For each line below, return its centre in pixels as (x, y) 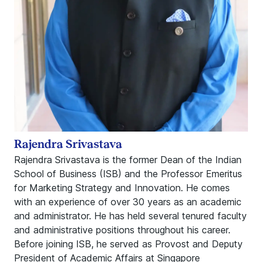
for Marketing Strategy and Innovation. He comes (122, 188)
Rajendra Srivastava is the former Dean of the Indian (128, 160)
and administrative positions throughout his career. (122, 230)
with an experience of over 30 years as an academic (128, 202)
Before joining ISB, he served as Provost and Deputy (128, 244)
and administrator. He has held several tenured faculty (130, 216)
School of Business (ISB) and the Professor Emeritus (128, 174)
